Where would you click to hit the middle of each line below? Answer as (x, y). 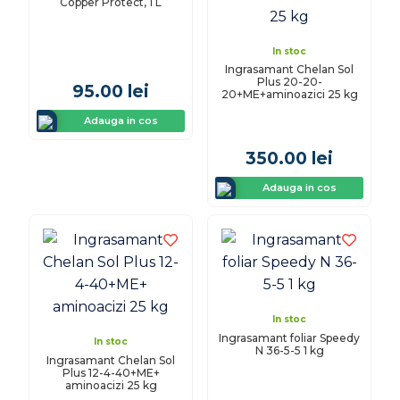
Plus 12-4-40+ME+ (111, 372)
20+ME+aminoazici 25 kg (289, 95)
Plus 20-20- (289, 82)
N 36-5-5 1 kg (289, 350)
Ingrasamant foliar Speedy (289, 337)
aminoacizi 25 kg (111, 385)
